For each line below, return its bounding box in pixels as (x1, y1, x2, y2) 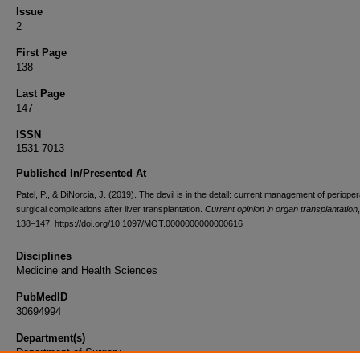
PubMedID (16, 291, 67, 303)
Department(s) (16, 332, 85, 344)
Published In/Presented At (16, 167, 146, 179)
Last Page (16, 88, 65, 100)
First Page (16, 47, 67, 59)
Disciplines (16, 250, 72, 262)
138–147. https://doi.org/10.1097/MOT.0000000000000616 (16, 219, 243, 228)
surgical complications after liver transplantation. (16, 204, 205, 214)
